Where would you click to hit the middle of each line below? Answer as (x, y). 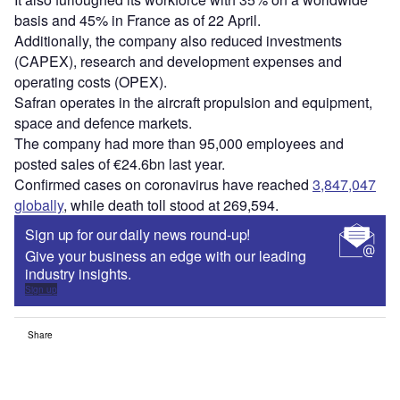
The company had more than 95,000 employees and (179, 144)
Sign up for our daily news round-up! (138, 235)
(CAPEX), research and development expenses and (178, 62)
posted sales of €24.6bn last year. (120, 164)
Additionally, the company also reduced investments (178, 41)
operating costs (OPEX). (91, 82)
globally (39, 205)
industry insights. (78, 274)
